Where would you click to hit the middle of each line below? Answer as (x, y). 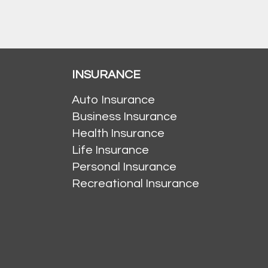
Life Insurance (110, 150)
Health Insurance (118, 134)
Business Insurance (124, 117)
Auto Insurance (113, 100)
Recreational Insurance (135, 184)
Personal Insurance (124, 167)
